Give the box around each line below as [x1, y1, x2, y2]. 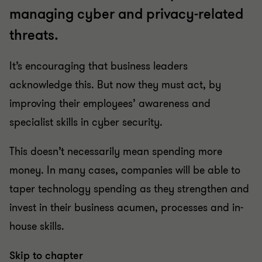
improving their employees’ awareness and [9, 96, 211, 111]
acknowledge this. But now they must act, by [9, 78, 221, 92]
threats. [9, 26, 58, 44]
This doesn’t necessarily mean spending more [9, 144, 222, 158]
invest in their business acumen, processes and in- [9, 201, 243, 215]
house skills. [9, 219, 64, 233]
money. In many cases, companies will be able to [9, 163, 240, 177]
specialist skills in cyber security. [9, 115, 163, 129]
